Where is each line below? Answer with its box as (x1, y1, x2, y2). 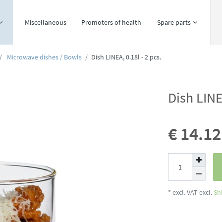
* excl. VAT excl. (168, 188, 212, 197)
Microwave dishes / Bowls (5, 53, 82, 61)
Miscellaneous (24, 18, 66, 27)
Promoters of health (81, 18, 142, 27)
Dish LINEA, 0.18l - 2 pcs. (91, 53, 162, 61)
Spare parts (157, 18, 191, 27)
